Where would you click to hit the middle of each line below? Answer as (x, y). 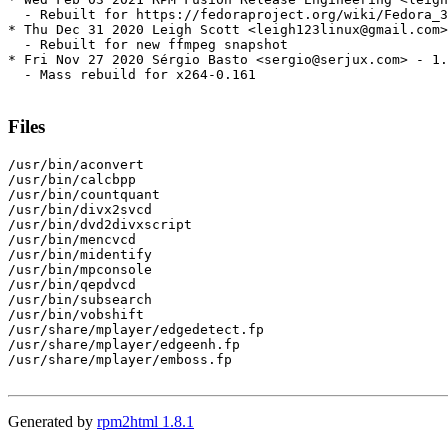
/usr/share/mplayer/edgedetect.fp (136, 329)
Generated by (52, 421)
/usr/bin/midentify (80, 254)
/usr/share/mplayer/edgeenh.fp (124, 344)
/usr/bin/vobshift (76, 314)
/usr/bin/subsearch (80, 299)
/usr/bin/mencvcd (72, 239)
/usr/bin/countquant (84, 194)
